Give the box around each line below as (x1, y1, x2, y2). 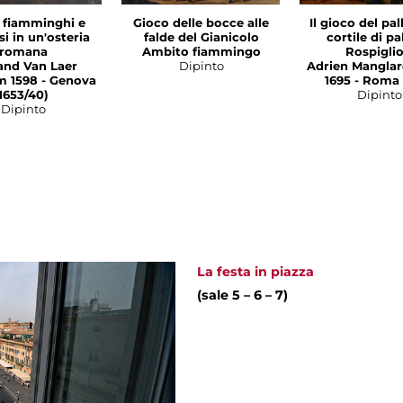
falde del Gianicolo (143, 30, 259, 45)
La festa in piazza (197, 264, 315, 281)
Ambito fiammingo (141, 44, 261, 59)
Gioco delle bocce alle (133, 15, 269, 31)
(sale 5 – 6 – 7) (197, 287, 289, 304)
